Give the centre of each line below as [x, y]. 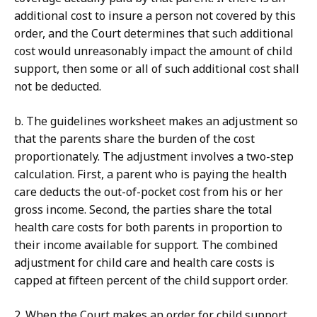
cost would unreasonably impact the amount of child [153, 51]
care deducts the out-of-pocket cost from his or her [149, 192]
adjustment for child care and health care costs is [144, 263]
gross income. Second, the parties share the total [143, 210]
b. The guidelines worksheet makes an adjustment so [156, 121]
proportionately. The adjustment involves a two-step [154, 157]
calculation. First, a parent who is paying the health [150, 174]
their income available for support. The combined [146, 245]
